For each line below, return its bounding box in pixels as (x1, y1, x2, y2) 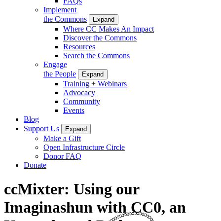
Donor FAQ (43, 151, 81, 160)
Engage (43, 60, 67, 69)
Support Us (24, 124, 59, 133)
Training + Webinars (63, 79, 127, 88)
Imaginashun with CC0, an (4, 198, 186, 217)
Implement (43, 5, 76, 14)
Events (63, 106, 84, 114)
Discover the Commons (63, 33, 137, 42)
